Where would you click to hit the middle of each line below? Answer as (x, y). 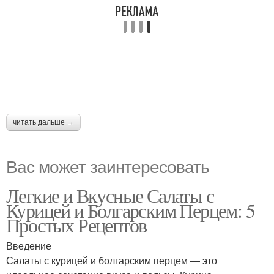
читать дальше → (43, 122)
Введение (29, 246)
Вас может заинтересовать (108, 166)
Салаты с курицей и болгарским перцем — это (112, 260)
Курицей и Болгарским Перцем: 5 (130, 210)
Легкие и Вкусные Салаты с (110, 195)
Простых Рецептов (76, 225)
